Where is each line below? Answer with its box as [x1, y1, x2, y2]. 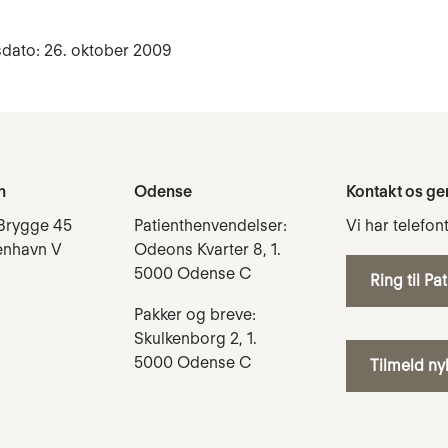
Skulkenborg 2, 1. [134, 328, 257, 348]
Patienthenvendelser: [134, 215, 287, 235]
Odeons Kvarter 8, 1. [134, 239, 281, 259]
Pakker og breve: [134, 304, 256, 324]
